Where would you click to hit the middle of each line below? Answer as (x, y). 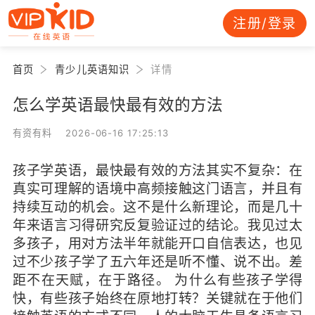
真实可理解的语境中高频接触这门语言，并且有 (157, 188)
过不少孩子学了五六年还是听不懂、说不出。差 (157, 261)
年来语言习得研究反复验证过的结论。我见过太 (157, 225)
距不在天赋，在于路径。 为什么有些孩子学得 (157, 279)
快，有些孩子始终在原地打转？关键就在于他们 (157, 298)
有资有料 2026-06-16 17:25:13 (91, 133)
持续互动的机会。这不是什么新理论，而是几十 (157, 206)
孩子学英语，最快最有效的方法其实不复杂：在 (157, 170)
